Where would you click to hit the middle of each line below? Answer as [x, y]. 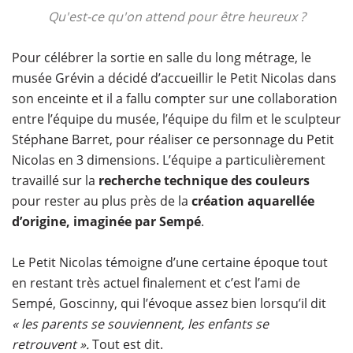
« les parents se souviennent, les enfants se [140, 323]
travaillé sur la [55, 180]
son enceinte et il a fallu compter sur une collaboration [175, 98]
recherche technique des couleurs [204, 180]
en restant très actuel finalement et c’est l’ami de [156, 282]
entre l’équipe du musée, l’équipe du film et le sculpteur [176, 119]
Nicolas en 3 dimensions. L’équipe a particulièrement [169, 160]
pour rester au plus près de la [102, 201]
